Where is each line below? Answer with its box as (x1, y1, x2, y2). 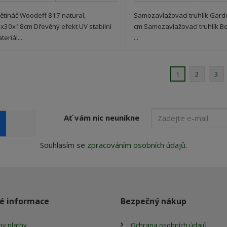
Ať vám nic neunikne (63, 112, 139, 123)
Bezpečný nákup (121, 196, 187, 207)
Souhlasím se (40, 140, 87, 150)
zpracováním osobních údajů (87, 140, 185, 150)
